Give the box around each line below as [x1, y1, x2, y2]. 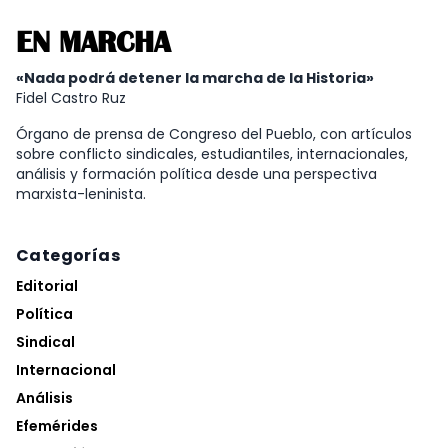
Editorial [16, 276, 78, 297]
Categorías [16, 244, 120, 268]
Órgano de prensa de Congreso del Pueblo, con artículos [16, 124, 412, 145]
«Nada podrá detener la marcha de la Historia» [16, 68, 374, 89]
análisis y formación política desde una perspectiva [16, 164, 377, 185]
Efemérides [16, 416, 98, 437]
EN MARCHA [16, 27, 170, 58]
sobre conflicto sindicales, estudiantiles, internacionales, [16, 144, 408, 165]
